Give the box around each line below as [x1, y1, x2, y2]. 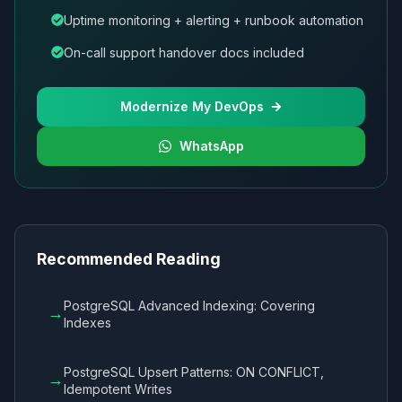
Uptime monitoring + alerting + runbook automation [64, 13, 363, 28]
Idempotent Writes [64, 381, 172, 397]
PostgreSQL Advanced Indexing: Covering [64, 298, 315, 313]
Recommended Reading [37, 249, 221, 268]
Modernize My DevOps [120, 99, 264, 114]
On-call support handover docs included [64, 45, 304, 60]
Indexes [64, 315, 111, 330]
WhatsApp [179, 138, 244, 153]
